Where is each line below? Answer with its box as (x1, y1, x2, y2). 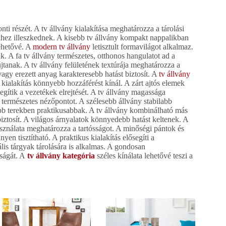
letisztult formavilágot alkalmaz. (90, 42, 193, 51)
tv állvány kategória (27, 151, 95, 160)
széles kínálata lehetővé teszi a (95, 151, 193, 160)
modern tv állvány (33, 42, 90, 51)
